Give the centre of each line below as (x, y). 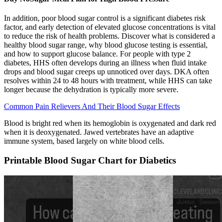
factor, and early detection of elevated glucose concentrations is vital (110, 27)
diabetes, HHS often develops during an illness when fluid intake (105, 63)
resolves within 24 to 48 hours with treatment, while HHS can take (108, 81)
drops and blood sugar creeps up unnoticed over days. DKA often (107, 72)
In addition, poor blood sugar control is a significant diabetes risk (105, 18)
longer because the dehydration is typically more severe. (91, 90)
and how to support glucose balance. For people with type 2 (97, 54)
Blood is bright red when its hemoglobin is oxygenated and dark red (110, 123)
